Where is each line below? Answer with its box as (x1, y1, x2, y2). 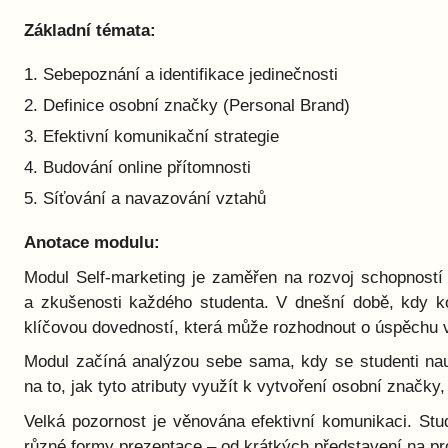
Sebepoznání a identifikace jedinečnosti (43, 64, 338, 84)
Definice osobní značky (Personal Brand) (43, 95, 350, 115)
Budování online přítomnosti (43, 158, 251, 178)
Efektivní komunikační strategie (43, 127, 279, 147)
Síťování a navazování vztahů (43, 189, 266, 209)
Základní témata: (24, 20, 156, 40)
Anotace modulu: (24, 233, 160, 253)
